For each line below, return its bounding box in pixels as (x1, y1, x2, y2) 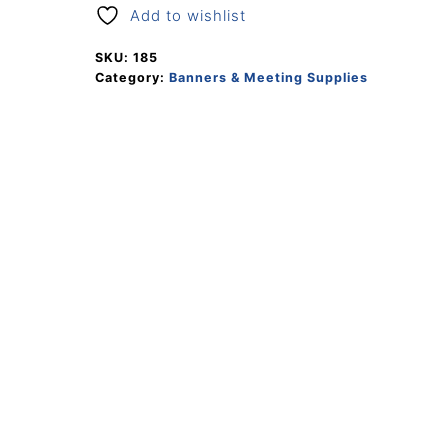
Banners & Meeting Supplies (168, 69, 368, 85)
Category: (94, 69, 169, 85)
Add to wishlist (129, 5, 246, 25)
